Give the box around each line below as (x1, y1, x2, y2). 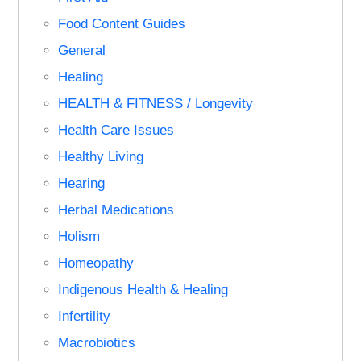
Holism (58, 228, 101, 244)
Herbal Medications (58, 201, 175, 218)
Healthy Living (58, 148, 144, 164)
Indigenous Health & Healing (58, 281, 229, 297)
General (58, 42, 106, 58)
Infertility (58, 308, 111, 324)
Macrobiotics (58, 334, 136, 351)
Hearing (58, 175, 106, 191)
